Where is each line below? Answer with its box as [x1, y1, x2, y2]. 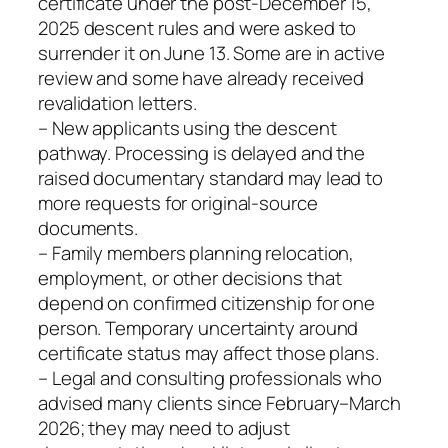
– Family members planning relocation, [38, 240, 355, 267]
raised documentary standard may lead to [38, 165, 384, 192]
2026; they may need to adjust [38, 415, 291, 442]
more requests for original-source [38, 190, 318, 217]
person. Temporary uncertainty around [38, 315, 359, 342]
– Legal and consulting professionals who [38, 365, 382, 392]
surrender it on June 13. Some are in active [38, 40, 385, 67]
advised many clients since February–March [38, 390, 401, 417]
